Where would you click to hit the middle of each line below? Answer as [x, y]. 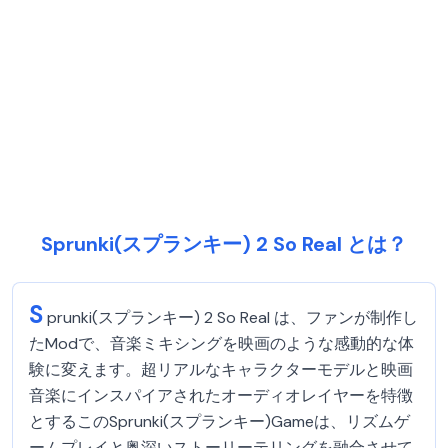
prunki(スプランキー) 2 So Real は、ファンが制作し [232, 317]
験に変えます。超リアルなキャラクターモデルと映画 [221, 369]
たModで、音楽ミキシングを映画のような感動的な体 [221, 343]
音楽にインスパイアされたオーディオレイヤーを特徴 [221, 395]
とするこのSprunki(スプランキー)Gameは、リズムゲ [219, 421]
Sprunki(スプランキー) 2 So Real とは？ [224, 244]
